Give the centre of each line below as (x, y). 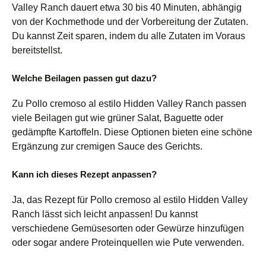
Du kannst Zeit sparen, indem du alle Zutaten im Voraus (129, 36)
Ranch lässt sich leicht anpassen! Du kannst (105, 214)
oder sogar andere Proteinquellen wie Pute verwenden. (128, 242)
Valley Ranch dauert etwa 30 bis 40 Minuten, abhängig (127, 7)
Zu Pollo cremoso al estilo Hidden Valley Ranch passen (129, 103)
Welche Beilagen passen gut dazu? (84, 78)
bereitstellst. (37, 50)
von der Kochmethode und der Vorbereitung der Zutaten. (130, 21)
